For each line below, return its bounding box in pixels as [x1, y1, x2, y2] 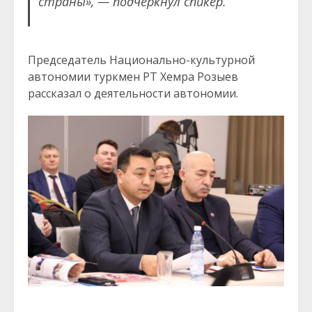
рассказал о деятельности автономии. [28, 85, 238, 101]
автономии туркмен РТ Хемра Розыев [28, 68, 238, 84]
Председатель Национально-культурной [28, 52, 255, 68]
